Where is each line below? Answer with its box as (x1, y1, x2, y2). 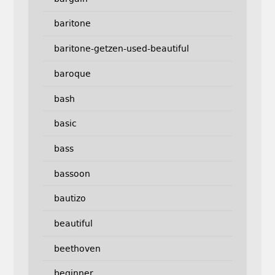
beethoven (53, 243, 101, 254)
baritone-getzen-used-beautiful (53, 44, 189, 54)
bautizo (53, 193, 86, 204)
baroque (53, 68, 91, 79)
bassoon (53, 168, 90, 179)
